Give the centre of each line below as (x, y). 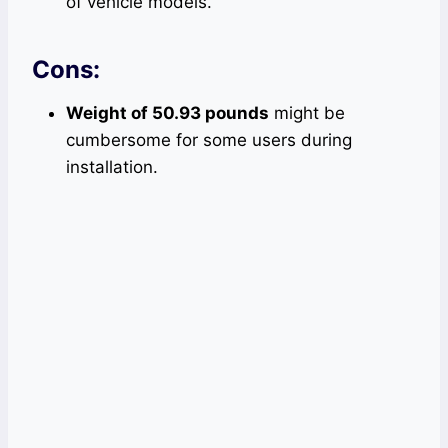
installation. (112, 166)
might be (307, 112)
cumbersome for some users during (209, 139)
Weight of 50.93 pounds (167, 112)
